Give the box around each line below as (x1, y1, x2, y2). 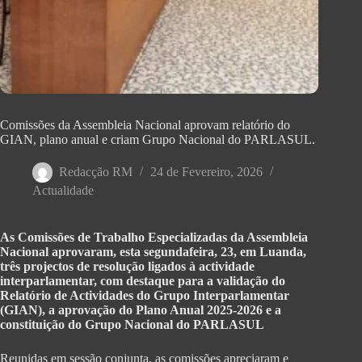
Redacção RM (59, 165, 133, 179)
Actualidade (32, 183, 94, 198)
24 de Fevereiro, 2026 (150, 165, 263, 179)
